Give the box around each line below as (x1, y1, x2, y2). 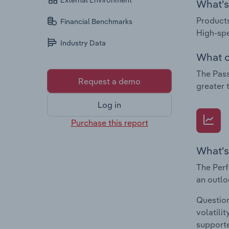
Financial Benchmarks (60, 17, 133, 27)
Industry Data (60, 38, 106, 48)
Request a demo (78, 76, 141, 86)
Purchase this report (71, 117, 148, 128)
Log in (98, 100, 121, 110)
